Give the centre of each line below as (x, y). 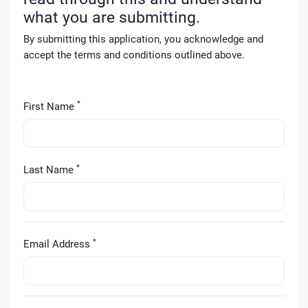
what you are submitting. (111, 17)
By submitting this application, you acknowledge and (143, 40)
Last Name (49, 170)
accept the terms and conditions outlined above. (134, 55)
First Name (50, 106)
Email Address (58, 244)
